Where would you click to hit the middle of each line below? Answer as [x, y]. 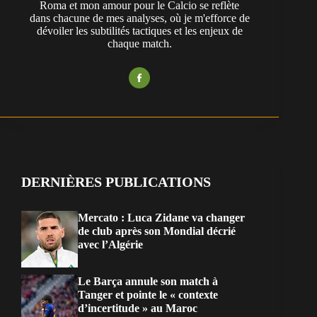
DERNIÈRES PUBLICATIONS [116, 182]
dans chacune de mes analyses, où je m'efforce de [139, 18]
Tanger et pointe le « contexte [148, 295]
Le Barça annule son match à [148, 282]
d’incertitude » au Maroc [138, 309]
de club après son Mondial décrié [157, 231]
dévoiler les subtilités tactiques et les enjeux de [139, 31]
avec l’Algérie [110, 245]
